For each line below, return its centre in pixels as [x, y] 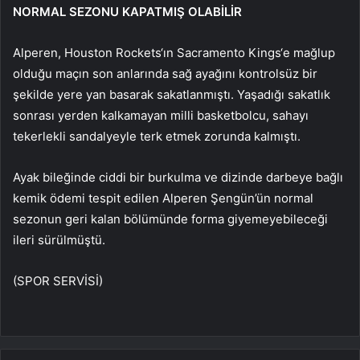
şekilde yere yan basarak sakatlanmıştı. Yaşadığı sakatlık [172, 95]
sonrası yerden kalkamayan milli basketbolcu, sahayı [161, 116]
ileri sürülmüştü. [59, 240]
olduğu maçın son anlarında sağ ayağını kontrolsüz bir [165, 74]
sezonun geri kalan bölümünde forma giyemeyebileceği [170, 219]
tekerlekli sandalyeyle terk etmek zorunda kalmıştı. [157, 137]
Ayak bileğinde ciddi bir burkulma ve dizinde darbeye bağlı [178, 178]
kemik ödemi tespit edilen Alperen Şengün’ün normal [163, 198]
